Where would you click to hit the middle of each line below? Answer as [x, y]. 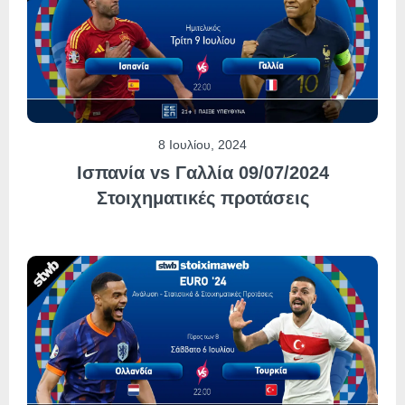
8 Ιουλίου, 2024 [202, 144]
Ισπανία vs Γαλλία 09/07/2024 [202, 172]
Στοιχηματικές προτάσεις [202, 198]
